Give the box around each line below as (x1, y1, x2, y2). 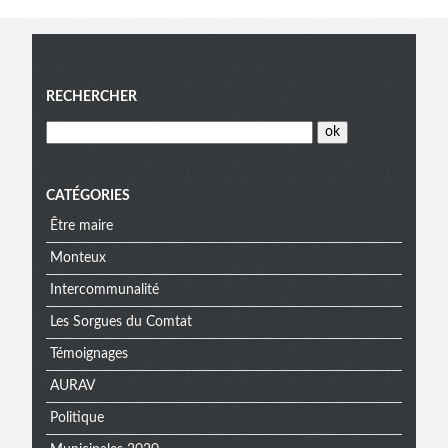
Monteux (49, 251, 106, 266)
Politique (49, 411, 104, 426)
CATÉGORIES (46, 188, 130, 203)
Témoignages (49, 347, 128, 362)
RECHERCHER (46, 89, 137, 104)
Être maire (49, 219, 113, 234)
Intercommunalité (49, 283, 159, 298)
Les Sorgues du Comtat (49, 315, 192, 330)
